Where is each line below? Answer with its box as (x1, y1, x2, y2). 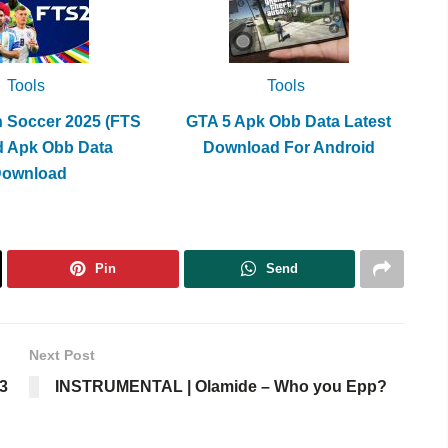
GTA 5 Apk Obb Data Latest (186, 112, 392, 130)
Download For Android (202, 138, 375, 156)
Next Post (29, 346, 95, 363)
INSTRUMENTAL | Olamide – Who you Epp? (55, 377, 387, 395)
